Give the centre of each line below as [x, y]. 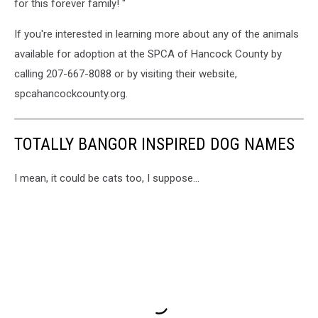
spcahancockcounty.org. [71, 94]
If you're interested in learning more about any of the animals [157, 34]
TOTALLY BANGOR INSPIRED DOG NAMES [154, 144]
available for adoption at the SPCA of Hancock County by [148, 54]
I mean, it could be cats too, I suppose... [107, 178]
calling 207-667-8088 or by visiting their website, [126, 74]
